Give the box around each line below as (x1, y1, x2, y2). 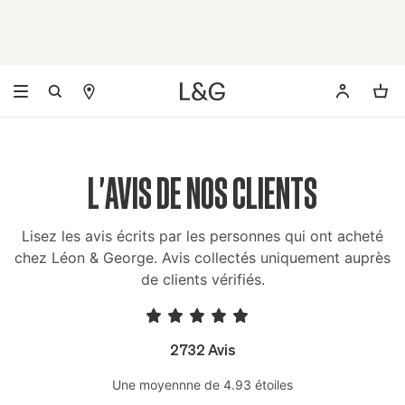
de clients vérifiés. (140, 270, 265, 288)
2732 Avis (170, 340, 235, 358)
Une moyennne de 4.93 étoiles (112, 376, 293, 392)
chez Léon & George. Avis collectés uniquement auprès (14, 249, 391, 267)
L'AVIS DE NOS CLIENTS (88, 171, 317, 216)
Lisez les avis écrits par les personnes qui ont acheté (22, 227, 383, 245)
